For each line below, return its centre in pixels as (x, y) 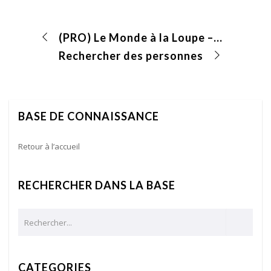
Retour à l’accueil (49, 147)
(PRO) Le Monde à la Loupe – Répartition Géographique (218, 37)
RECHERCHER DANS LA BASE (97, 185)
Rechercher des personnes (131, 55)
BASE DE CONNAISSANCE (89, 116)
